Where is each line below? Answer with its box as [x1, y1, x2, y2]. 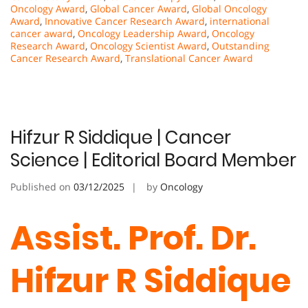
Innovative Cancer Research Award [45, 14, 205, 27]
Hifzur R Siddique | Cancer [10, 124, 231, 150]
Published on [10, 179, 74, 193]
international [210, 14, 269, 27]
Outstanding [212, 38, 269, 52]
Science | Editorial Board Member [10, 147, 296, 173]
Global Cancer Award [90, 1, 187, 15]
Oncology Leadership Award [78, 26, 207, 40]
